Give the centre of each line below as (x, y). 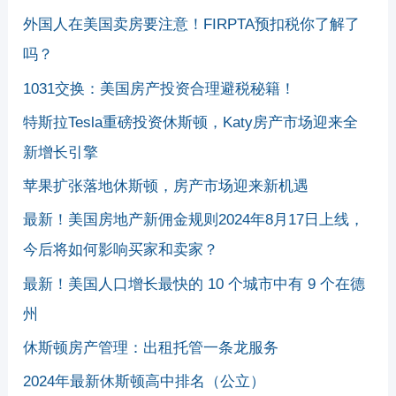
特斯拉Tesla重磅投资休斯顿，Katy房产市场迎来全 (191, 122)
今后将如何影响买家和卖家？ (121, 250)
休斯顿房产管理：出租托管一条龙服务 (151, 347)
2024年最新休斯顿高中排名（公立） (145, 382)
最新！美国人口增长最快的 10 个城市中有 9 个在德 (194, 284)
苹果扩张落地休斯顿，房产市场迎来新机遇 (166, 187)
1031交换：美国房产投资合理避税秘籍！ (160, 88)
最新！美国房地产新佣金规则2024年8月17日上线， (194, 220)
